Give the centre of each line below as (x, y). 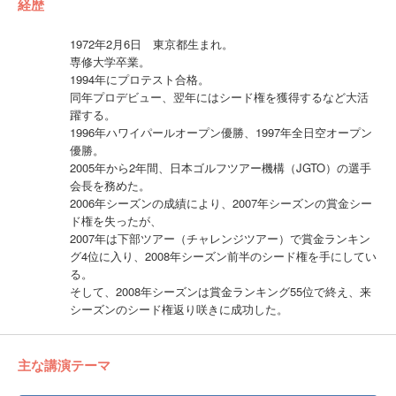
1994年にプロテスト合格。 (139, 79)
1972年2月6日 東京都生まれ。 (151, 43)
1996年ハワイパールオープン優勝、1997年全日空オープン (221, 132)
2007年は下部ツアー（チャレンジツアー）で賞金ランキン (220, 238)
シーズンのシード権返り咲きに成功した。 (180, 308)
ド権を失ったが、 (115, 220)
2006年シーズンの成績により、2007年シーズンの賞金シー (221, 202)
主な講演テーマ (64, 365)
